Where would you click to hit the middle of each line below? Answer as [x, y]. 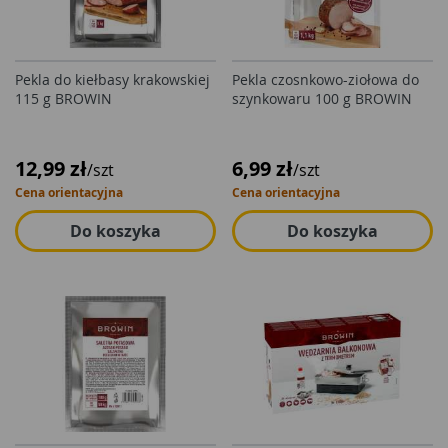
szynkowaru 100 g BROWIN [322, 98]
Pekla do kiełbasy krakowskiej [112, 79]
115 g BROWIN [63, 98]
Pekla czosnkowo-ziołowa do [325, 79]
